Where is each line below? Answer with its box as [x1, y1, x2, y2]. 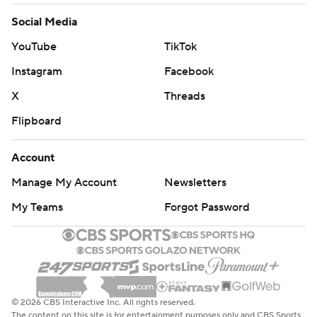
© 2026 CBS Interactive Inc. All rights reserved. [11, 296, 195, 308]
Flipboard [11, 114, 62, 128]
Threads [164, 89, 205, 103]
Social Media [11, 15, 77, 29]
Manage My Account [11, 175, 117, 190]
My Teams [11, 200, 63, 214]
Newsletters [164, 175, 226, 190]
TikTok [164, 40, 197, 54]
